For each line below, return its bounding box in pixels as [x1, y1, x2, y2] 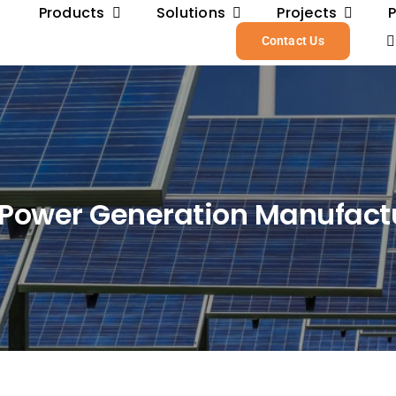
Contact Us [261, 34, 324, 48]
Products [38, 3, 105, 23]
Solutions [156, 3, 226, 23]
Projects [277, 3, 338, 23]
